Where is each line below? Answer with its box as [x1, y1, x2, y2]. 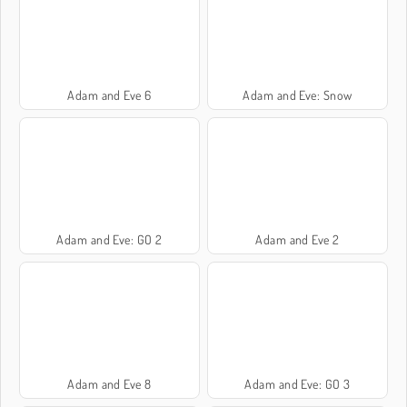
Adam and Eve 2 [255, 231, 340, 247]
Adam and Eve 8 [67, 376, 152, 392]
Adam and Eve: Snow [243, 86, 352, 103]
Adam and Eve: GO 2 [56, 231, 163, 247]
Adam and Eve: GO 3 [244, 376, 351, 392]
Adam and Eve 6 [67, 86, 152, 103]
